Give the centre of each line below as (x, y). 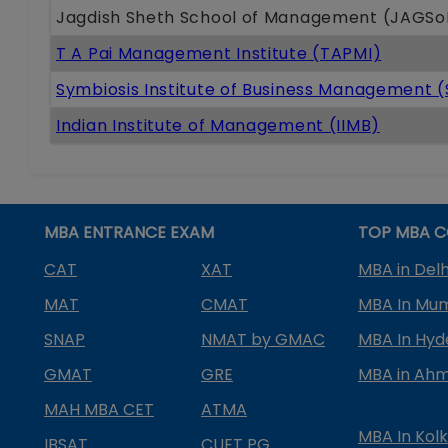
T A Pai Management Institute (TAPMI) (219, 53)
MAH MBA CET (99, 409)
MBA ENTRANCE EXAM (129, 232)
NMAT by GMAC (263, 339)
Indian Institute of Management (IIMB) (218, 125)
